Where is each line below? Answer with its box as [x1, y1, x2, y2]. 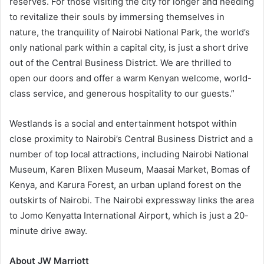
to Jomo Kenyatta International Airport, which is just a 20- [9, 210, 249, 222]
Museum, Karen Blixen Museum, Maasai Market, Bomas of [9, 164, 250, 176]
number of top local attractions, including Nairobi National [9, 148, 249, 160]
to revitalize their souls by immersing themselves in [9, 11, 225, 23]
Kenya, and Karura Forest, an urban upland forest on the [9, 179, 242, 191]
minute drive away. [9, 225, 87, 237]
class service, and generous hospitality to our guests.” [9, 88, 235, 100]
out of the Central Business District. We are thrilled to [9, 57, 232, 69]
